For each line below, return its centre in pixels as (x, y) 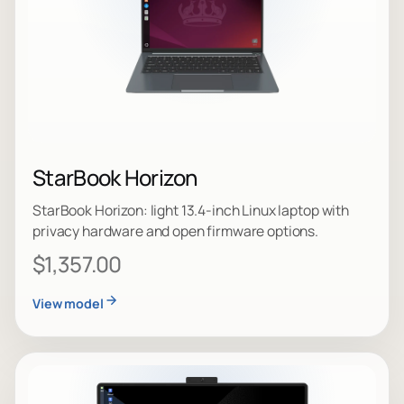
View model (68, 303)
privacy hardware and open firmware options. (176, 231)
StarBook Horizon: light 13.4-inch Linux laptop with (191, 211)
